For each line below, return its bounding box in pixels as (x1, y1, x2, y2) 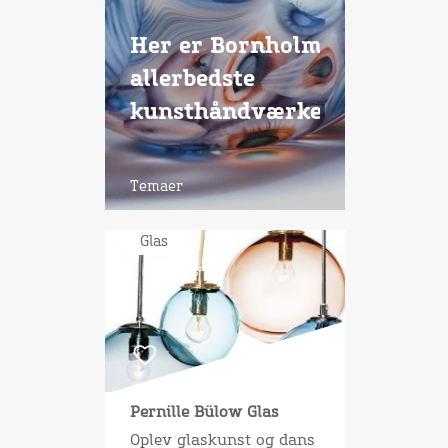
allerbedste (129, 69, 255, 91)
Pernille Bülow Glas (129, 405, 279, 420)
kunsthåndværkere (129, 102, 346, 124)
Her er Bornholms (129, 36, 333, 58)
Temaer (129, 180, 183, 194)
